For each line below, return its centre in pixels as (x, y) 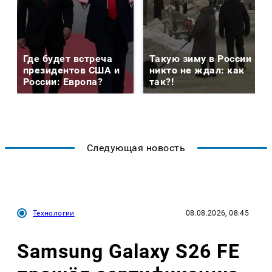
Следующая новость (136, 148)
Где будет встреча (68, 58)
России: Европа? (63, 81)
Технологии (54, 213)
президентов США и (72, 70)
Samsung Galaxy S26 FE (129, 252)
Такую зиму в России (201, 58)
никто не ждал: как (197, 70)
